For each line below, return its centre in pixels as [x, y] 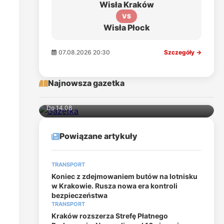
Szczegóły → [183, 52]
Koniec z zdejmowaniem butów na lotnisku [124, 176]
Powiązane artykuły [98, 136]
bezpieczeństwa [79, 195]
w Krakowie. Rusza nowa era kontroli [114, 186]
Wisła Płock [126, 27]
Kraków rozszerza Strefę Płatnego [110, 216]
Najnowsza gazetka [86, 83]
